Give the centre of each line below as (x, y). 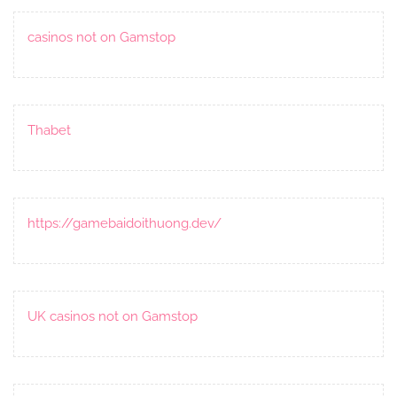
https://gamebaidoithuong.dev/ (125, 223)
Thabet (49, 130)
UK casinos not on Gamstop (113, 316)
